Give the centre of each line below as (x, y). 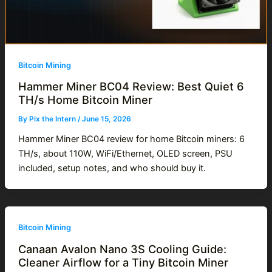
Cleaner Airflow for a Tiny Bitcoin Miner (123, 262)
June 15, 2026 (106, 119)
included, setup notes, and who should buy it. (112, 168)
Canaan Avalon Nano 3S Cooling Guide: (122, 249)
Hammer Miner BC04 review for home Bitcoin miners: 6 (131, 139)
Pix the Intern (53, 119)
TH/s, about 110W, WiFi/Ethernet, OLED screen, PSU (125, 154)
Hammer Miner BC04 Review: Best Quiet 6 (131, 87)
